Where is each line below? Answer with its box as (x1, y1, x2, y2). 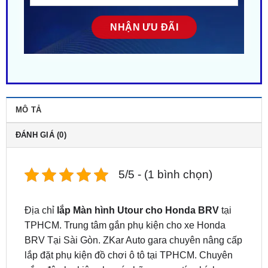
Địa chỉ (24, 174, 57, 185)
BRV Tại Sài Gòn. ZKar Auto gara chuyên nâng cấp (24, 204, 242, 215)
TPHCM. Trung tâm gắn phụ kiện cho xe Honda (24, 189, 226, 200)
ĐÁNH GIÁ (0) (15, 99, 66, 109)
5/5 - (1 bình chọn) (118, 137, 212, 150)
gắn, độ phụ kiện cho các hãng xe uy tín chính (24, 234, 218, 245)
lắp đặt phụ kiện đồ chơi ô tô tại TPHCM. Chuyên (24, 219, 233, 230)
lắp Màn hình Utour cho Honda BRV (56, 174, 219, 185)
